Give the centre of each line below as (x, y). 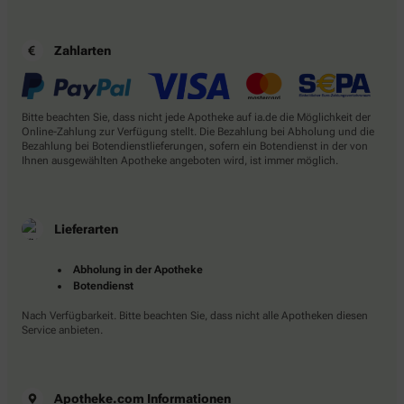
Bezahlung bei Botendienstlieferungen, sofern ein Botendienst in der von (195, 146)
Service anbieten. (62, 330)
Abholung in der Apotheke (138, 269)
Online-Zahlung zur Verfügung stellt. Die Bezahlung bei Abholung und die (198, 131)
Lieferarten (86, 229)
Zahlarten (83, 51)
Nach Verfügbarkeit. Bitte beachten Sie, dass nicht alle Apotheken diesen (195, 315)
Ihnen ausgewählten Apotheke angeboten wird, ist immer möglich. (180, 160)
